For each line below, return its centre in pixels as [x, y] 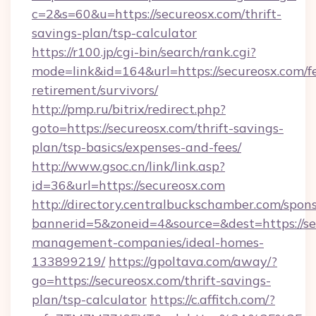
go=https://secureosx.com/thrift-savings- [151, 280]
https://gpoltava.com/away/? [193, 261]
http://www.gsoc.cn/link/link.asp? [128, 166]
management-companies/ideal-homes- [148, 242]
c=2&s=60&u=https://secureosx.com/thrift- [157, 14]
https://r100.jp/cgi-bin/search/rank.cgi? [144, 52]
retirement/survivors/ [95, 90]
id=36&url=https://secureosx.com [128, 185]
